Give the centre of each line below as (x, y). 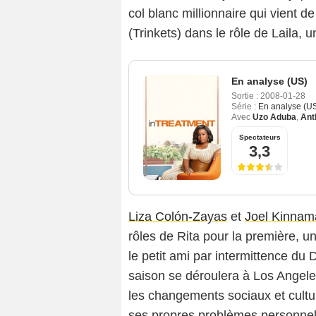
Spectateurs (260, 138)
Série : (244, 107)
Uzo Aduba (274, 117)
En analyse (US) (269, 81)
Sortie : (245, 96)
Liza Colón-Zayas (178, 217)
